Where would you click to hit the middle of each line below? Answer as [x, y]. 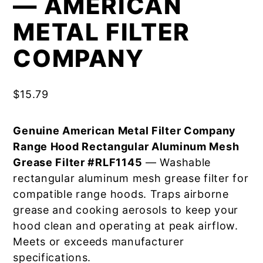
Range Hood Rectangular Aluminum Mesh [126, 146]
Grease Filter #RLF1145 [78, 162]
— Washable [177, 162]
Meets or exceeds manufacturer [99, 242]
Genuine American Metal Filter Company [125, 131]
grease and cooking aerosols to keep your [126, 210]
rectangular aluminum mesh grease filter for [131, 178]
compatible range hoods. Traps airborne [121, 194]
